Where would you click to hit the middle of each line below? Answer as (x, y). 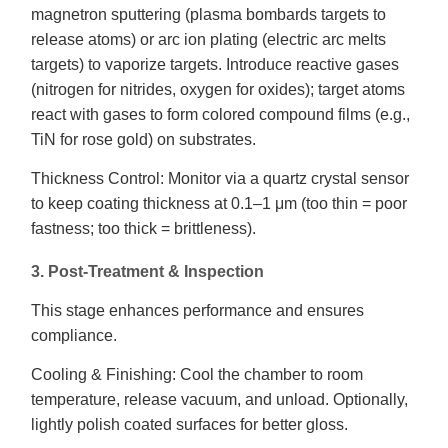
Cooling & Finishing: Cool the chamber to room (197, 374)
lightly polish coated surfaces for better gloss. (189, 424)
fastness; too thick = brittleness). (143, 228)
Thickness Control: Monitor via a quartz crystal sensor (220, 178)
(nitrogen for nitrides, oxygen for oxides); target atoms (218, 89)
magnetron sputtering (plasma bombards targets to (208, 14)
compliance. (74, 335)
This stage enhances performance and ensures (197, 310)
